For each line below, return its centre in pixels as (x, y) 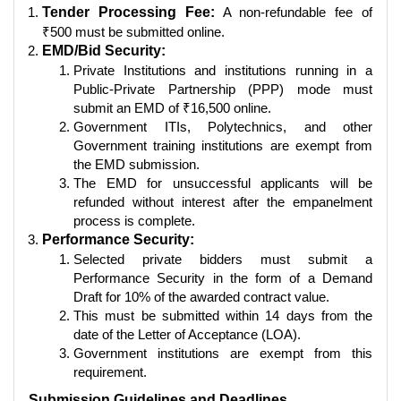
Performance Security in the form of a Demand (223, 277)
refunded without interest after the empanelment (223, 201)
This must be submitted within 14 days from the (223, 315)
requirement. (110, 371)
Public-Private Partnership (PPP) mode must (223, 89)
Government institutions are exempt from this (223, 353)
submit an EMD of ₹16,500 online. (172, 107)
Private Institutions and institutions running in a (223, 70)
